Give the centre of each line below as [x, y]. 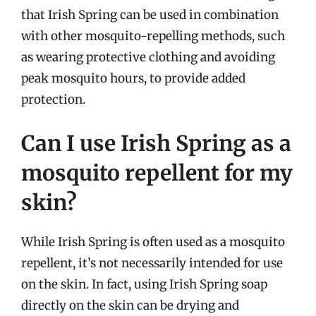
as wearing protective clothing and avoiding [148, 57]
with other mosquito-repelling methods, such [153, 36]
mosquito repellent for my [157, 172]
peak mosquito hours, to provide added [133, 78]
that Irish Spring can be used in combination [150, 15]
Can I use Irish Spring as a [156, 143]
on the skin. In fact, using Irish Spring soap [144, 284]
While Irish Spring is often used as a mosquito [153, 242]
